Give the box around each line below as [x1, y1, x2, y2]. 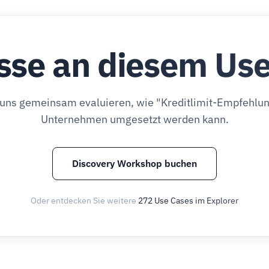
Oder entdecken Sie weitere [31, 195, 138, 206]
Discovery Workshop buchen [72, 157, 197, 169]
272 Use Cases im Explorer [138, 195, 238, 206]
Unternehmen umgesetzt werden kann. [40, 112, 229, 126]
